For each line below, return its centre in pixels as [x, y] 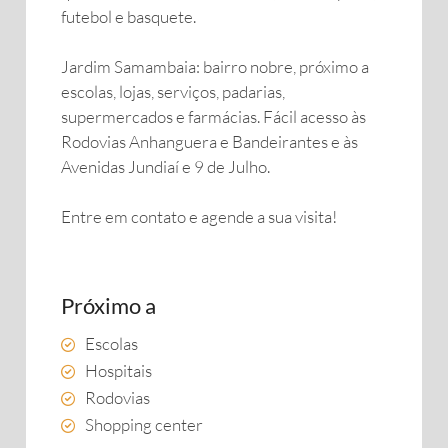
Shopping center [144, 424]
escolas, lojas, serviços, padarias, [173, 91]
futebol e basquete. [128, 16]
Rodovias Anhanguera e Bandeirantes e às [209, 141]
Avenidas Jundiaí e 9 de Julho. [165, 166]
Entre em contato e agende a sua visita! [199, 216]
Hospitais [118, 370]
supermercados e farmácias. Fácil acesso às [213, 116]
